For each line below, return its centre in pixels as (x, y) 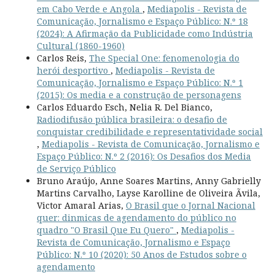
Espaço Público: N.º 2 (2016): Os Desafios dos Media (144, 157)
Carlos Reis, (63, 58)
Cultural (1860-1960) (80, 46)
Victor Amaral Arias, (81, 206)
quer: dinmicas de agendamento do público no (136, 218)
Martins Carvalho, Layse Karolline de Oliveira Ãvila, (148, 193)
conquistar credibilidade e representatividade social (149, 132)
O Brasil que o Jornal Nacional (190, 206)
